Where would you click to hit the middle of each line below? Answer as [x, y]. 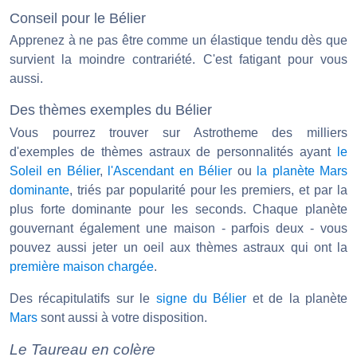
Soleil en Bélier [55, 171]
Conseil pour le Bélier [78, 18]
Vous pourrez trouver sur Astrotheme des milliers [178, 132]
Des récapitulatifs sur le [83, 298]
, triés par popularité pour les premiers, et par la [208, 190]
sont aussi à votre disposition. [122, 317]
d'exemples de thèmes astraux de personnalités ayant [173, 151]
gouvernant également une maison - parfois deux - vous [178, 228]
